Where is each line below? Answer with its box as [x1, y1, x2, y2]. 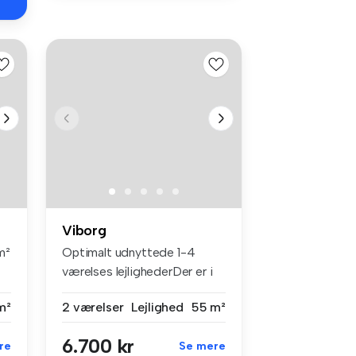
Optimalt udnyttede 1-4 [62, 244, 195, 260]
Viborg [62, 221, 106, 239]
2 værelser [62, 299, 124, 315]
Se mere [179, 339, 226, 353]
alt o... [62, 282, 94, 298]
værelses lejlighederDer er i [62, 263, 213, 279]
